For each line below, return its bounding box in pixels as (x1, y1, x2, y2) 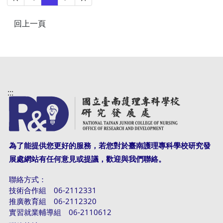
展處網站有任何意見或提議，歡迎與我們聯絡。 (8, 154, 166, 164)
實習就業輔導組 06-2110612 (8, 207, 111, 218)
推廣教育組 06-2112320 (8, 196, 97, 207)
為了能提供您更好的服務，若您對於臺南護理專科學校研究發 (8, 140, 211, 151)
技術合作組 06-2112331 (8, 185, 97, 196)
